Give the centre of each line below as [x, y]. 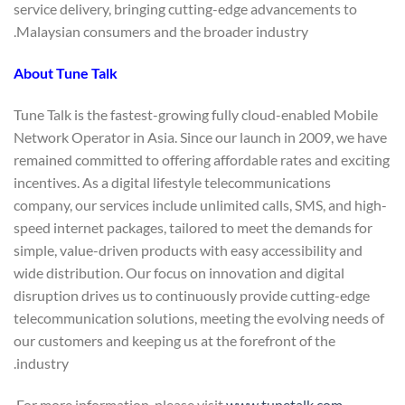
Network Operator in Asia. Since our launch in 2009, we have [200, 137]
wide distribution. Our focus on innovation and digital [179, 273]
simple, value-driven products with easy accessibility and [188, 250]
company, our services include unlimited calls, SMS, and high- [200, 205]
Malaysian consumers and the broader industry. [162, 32]
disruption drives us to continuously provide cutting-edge [192, 295]
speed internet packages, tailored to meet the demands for [193, 227]
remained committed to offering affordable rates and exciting [202, 160]
